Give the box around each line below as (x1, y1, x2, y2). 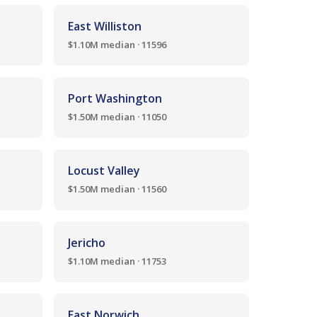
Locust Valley (68, 163, 140, 178)
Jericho (68, 235, 105, 250)
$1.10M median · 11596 (68, 38, 166, 51)
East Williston (68, 18, 142, 34)
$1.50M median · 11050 (68, 110, 166, 123)
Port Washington (68, 91, 162, 106)
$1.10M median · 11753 (68, 255, 166, 267)
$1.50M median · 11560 (68, 183, 166, 195)
